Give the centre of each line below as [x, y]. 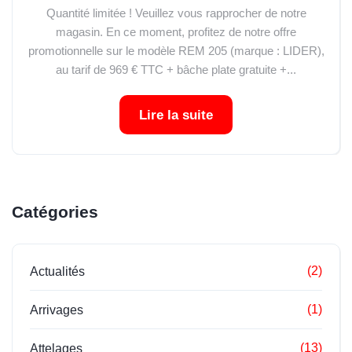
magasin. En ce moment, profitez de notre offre [176, 32]
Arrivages [57, 310]
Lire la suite [176, 115]
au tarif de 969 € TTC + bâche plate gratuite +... [176, 70]
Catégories [55, 212]
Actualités [57, 271]
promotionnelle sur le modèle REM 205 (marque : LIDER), [176, 51]
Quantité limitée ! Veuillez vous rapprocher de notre [176, 13]
